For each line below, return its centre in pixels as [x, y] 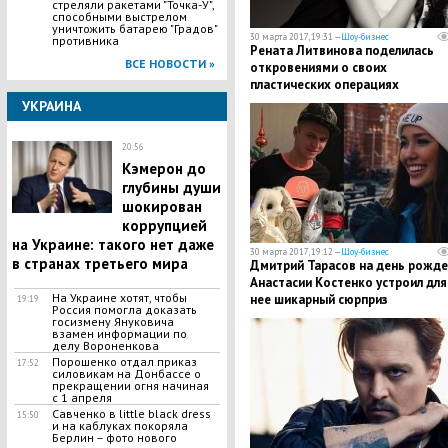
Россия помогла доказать [124, 309]
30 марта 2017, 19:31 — [295, 36]
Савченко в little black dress [131, 413]
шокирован [161, 206]
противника [85, 40]
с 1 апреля [81, 397]
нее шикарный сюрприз [318, 299]
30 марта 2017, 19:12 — [295, 251]
